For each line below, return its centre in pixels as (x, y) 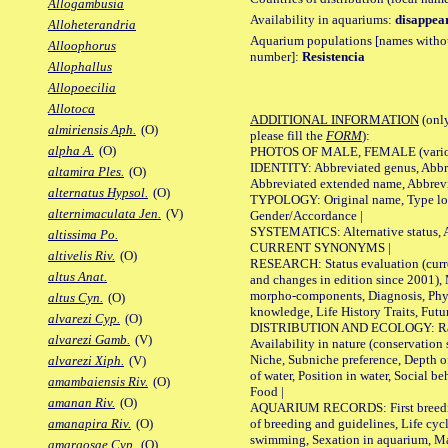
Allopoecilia (82, 88)
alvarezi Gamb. (89, 340)
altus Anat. (77, 277)
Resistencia (333, 56)
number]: (276, 56)
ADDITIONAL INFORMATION (334, 119)
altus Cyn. (75, 298)
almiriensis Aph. (92, 130)
